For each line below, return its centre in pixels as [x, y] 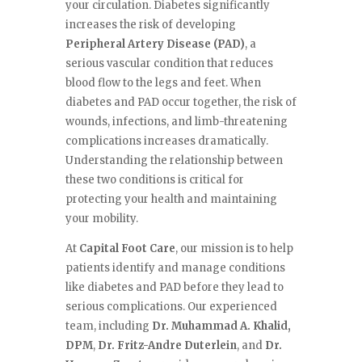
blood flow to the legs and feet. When [163, 83]
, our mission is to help [234, 249]
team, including [108, 326]
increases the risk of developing [150, 25]
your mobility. [101, 219]
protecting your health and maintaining [171, 200]
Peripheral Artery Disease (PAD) [155, 44]
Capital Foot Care [127, 249]
